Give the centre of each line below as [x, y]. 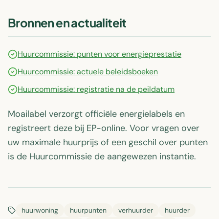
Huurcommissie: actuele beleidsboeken [88, 72]
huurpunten [88, 210]
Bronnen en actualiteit [67, 22]
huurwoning [40, 210]
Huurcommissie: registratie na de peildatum [96, 89]
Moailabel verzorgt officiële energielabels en [96, 114]
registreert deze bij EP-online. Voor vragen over [104, 128]
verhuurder [136, 210]
